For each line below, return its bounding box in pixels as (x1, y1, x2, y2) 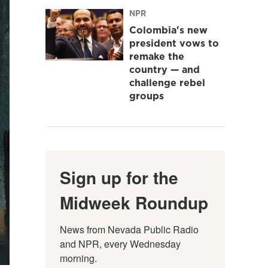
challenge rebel (129, 75, 205, 89)
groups (129, 89, 164, 102)
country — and (129, 62, 200, 76)
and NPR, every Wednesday (60, 236, 181, 251)
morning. (60, 251, 97, 265)
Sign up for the (60, 165, 178, 190)
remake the (129, 49, 184, 63)
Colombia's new (129, 23, 208, 36)
